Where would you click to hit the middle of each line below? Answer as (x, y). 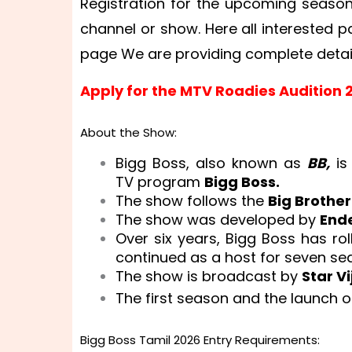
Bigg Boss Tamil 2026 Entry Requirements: (200, 339)
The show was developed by (218, 219)
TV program (160, 181)
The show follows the (192, 200)
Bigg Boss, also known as (212, 163)
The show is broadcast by (209, 276)
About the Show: (128, 132)
